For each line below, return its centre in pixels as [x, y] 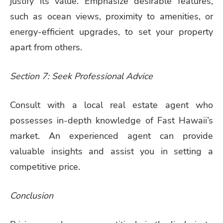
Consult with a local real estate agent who [111, 105]
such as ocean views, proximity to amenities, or [111, 17]
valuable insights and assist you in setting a [111, 151]
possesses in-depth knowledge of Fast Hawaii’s [111, 120]
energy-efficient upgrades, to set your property [111, 32]
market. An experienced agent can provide [111, 136]
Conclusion [32, 195]
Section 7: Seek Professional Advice [81, 76]
